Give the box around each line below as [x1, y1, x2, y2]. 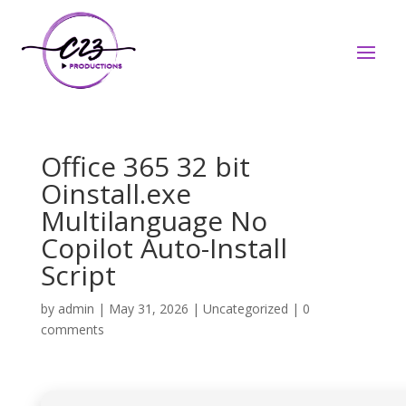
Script [40, 256, 116, 294]
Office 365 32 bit [40, 148, 250, 185]
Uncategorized [202, 300, 288, 317]
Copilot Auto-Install [40, 229, 287, 266]
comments [40, 321, 104, 338]
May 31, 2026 [108, 300, 188, 317]
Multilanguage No [40, 202, 267, 239]
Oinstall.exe [40, 175, 191, 212]
